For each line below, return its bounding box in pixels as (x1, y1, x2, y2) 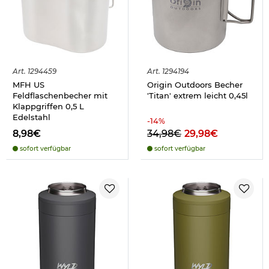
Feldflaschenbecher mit (13, 91, 107, 101)
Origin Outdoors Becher (147, 80, 243, 90)
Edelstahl (13, 112, 50, 122)
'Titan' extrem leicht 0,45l (147, 91, 248, 101)
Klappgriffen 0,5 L (13, 101, 84, 112)
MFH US (13, 80, 44, 90)
